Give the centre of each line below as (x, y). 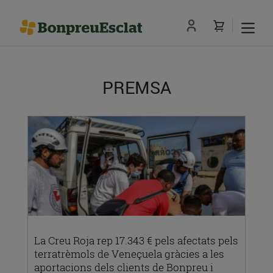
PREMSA (136, 87)
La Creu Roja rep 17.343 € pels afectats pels (136, 240)
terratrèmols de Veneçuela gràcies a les (129, 254)
